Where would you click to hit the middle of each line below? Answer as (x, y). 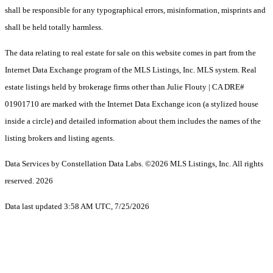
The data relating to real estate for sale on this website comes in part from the (130, 53)
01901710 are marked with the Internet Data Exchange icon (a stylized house (132, 104)
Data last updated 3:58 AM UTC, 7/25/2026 (77, 207)
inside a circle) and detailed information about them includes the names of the (133, 121)
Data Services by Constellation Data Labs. (75, 164)
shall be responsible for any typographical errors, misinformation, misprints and (135, 10)
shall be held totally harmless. (54, 27)
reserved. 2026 (29, 181)
